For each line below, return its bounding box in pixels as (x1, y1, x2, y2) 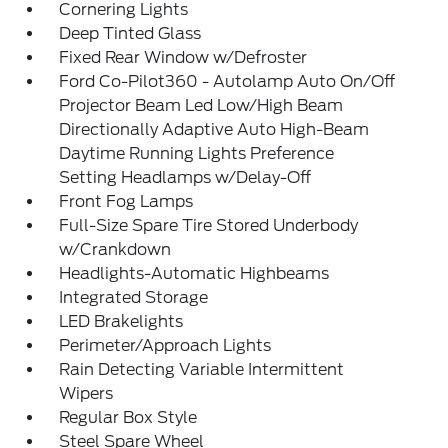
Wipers (59, 384, 114, 403)
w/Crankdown (59, 240, 172, 259)
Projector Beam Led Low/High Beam (59, 96, 344, 115)
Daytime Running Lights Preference (59, 144, 335, 163)
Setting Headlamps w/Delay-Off (59, 168, 312, 187)
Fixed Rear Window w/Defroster (59, 48, 308, 67)
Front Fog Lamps (59, 192, 194, 211)
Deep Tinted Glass (59, 24, 202, 43)
